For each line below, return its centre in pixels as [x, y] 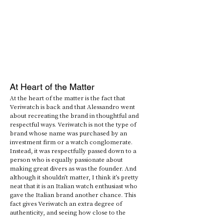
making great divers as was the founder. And [74, 168]
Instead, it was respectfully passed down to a [74, 151]
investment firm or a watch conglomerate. [72, 142]
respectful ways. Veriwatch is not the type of [74, 124]
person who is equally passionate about [67, 159]
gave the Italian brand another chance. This [74, 195]
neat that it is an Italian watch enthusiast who [74, 186]
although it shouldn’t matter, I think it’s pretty [75, 177]
